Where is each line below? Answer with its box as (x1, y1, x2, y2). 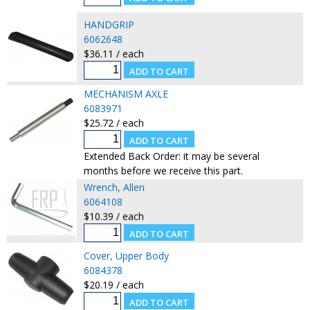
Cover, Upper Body (83, 248, 169, 262)
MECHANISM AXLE (83, 86, 168, 100)
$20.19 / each (83, 277, 144, 291)
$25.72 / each (83, 116, 144, 129)
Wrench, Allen (83, 180, 145, 194)
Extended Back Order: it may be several (83, 149, 259, 163)
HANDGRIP (83, 17, 134, 31)
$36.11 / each (83, 46, 144, 60)
